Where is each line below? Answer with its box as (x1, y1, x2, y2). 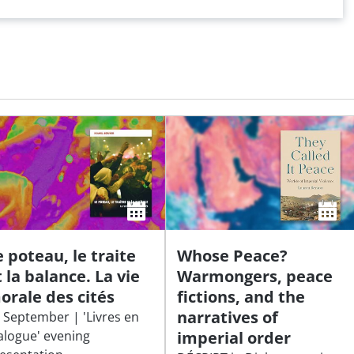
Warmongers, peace (177, 265, 333, 287)
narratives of (177, 306, 279, 328)
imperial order (177, 326, 292, 348)
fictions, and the (177, 285, 306, 307)
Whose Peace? (177, 244, 288, 266)
